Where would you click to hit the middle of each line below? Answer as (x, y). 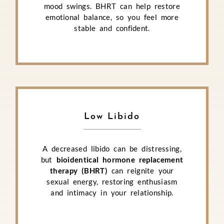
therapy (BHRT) (79, 170)
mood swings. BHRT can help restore (112, 6)
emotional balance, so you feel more (112, 17)
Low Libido (112, 116)
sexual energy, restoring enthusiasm (112, 181)
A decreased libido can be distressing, (112, 148)
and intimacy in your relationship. (112, 192)
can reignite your (140, 170)
